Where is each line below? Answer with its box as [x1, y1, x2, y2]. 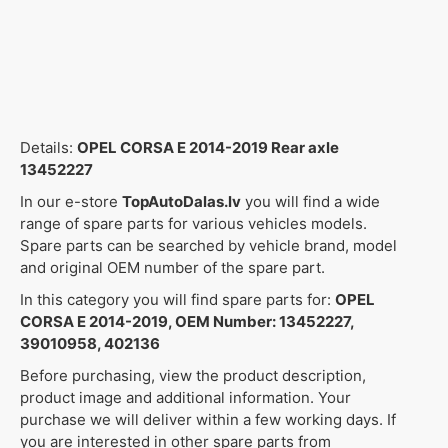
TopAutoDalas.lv [122, 192, 241, 212]
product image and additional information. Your [20, 388, 351, 408]
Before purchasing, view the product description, [20, 366, 366, 386]
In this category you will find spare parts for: [20, 290, 335, 310]
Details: [20, 138, 77, 158]
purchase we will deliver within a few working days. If [20, 410, 396, 430]
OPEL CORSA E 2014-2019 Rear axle [77, 138, 339, 158]
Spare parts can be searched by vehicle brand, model [20, 236, 397, 256]
